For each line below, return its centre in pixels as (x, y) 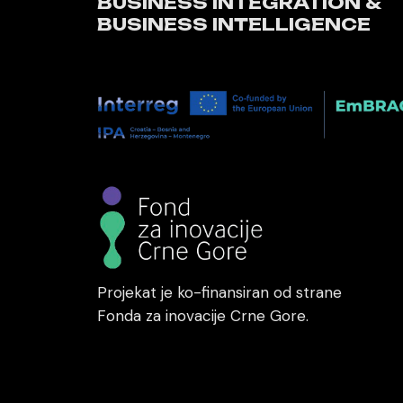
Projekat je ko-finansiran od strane (219, 293)
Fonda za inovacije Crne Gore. (202, 316)
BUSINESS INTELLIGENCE (233, 24)
